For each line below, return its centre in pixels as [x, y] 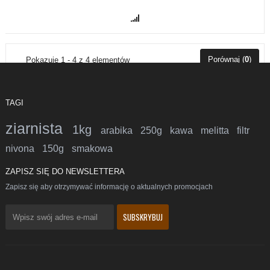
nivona [24, 149]
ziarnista [39, 129]
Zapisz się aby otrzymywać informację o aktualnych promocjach [109, 187]
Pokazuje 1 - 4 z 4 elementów [78, 60]
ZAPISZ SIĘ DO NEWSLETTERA [65, 172]
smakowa [92, 149]
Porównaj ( [226, 60]
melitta [219, 131]
